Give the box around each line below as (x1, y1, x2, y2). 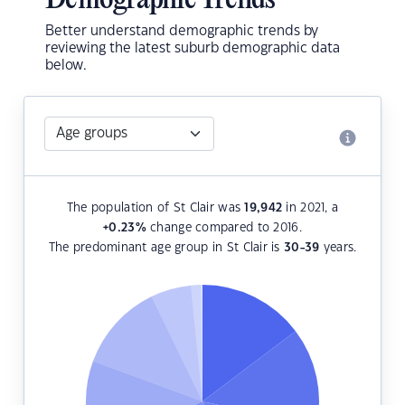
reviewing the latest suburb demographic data (45, 42, 340, 56)
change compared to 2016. (146, 222, 302, 234)
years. (319, 242, 357, 254)
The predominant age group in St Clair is (48, 242, 285, 254)
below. (45, 59, 87, 73)
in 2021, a (282, 202, 339, 214)
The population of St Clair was (66, 202, 245, 214)
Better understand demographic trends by (45, 24, 318, 39)
